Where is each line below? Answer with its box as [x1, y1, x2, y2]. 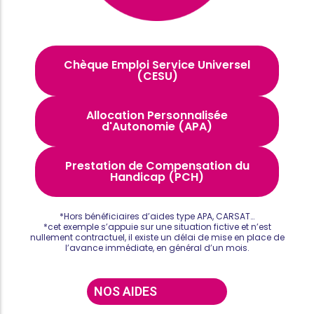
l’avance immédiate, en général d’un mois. [64, 242, 250, 254]
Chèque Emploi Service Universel [64, 57, 250, 74]
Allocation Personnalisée [86, 107, 228, 124]
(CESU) [136, 68, 178, 85]
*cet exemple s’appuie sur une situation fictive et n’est [43, 221, 271, 233]
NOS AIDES [94, 283, 157, 299]
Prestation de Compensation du [64, 158, 250, 175]
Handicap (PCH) [110, 169, 204, 186]
